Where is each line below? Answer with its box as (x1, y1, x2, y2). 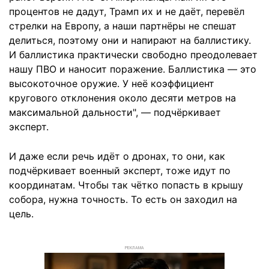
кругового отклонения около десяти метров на (9, 92, 236, 104)
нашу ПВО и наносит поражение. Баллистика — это (9, 63, 256, 75)
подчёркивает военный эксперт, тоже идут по (9, 165, 231, 177)
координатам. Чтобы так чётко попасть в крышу (9, 179, 243, 191)
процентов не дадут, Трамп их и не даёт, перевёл (9, 5, 244, 17)
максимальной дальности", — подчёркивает (9, 106, 221, 118)
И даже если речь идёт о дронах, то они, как (9, 150, 225, 162)
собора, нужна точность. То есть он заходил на (9, 193, 237, 205)
